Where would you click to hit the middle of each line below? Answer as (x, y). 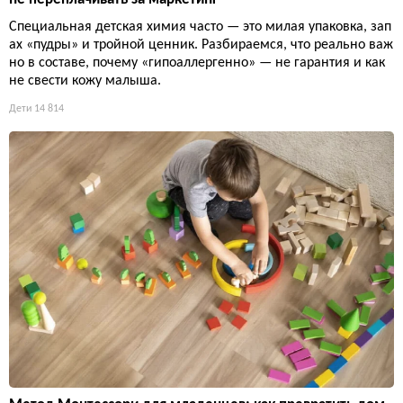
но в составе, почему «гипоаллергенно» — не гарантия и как (197, 63)
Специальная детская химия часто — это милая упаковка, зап (200, 27)
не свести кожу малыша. (85, 81)
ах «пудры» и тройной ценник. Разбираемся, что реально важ (201, 45)
